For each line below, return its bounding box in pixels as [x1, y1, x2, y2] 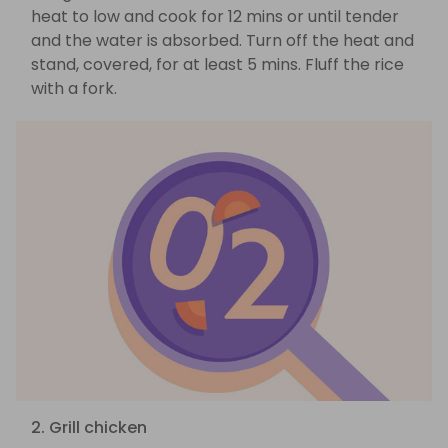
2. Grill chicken [31, 416, 147, 440]
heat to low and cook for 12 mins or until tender [31, 5, 399, 29]
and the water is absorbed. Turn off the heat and [31, 29, 414, 53]
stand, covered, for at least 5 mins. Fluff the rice [31, 53, 404, 77]
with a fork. [31, 77, 117, 101]
